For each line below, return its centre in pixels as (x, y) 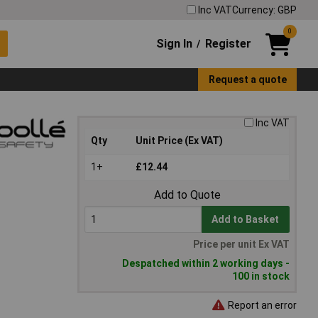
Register (228, 43)
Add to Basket (246, 220)
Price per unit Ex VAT (241, 245)
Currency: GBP (264, 10)
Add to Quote (187, 195)
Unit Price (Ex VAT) (179, 141)
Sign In (175, 43)
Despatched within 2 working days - (206, 264)
